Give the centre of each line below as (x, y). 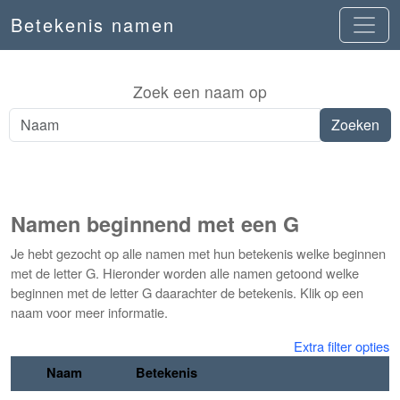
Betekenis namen (93, 25)
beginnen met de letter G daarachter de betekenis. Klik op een (187, 292)
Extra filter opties (342, 346)
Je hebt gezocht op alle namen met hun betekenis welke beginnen (198, 253)
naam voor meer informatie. (89, 312)
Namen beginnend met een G (155, 224)
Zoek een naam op (200, 92)
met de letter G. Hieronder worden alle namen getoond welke (185, 273)
